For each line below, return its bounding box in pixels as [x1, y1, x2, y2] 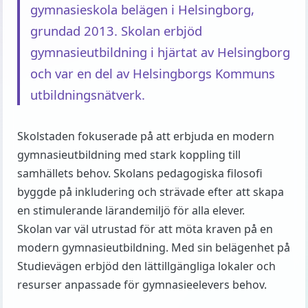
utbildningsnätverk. [30, 86, 145, 103]
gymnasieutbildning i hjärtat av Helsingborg [30, 43, 290, 60]
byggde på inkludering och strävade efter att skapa [17, 184, 284, 199]
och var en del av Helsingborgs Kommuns [30, 65, 275, 82]
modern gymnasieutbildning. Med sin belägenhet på [17, 240, 290, 255]
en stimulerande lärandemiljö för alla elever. [17, 203, 245, 218]
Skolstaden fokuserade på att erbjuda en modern [17, 129, 274, 144]
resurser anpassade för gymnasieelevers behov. [17, 277, 267, 292]
